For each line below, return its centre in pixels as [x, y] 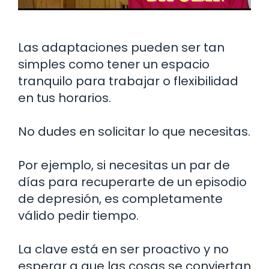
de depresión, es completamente [120, 198]
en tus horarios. [65, 98]
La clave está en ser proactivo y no [123, 249]
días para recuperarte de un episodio [132, 182]
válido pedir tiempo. [78, 215]
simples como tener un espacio [114, 64]
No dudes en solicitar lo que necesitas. [134, 131]
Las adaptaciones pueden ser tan [121, 47]
